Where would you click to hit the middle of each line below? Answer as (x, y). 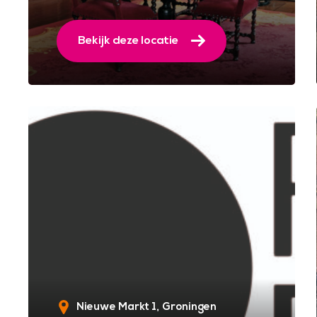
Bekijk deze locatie (128, 40)
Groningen (189, 307)
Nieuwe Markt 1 (116, 307)
